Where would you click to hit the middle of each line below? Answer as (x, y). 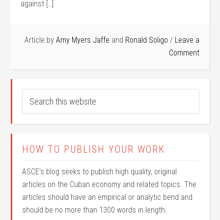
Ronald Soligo (146, 40)
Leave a (187, 40)
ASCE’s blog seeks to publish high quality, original (100, 172)
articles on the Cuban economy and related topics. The (110, 184)
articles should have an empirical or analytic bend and (108, 197)
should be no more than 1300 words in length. (95, 210)
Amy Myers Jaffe (82, 40)
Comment (184, 53)
